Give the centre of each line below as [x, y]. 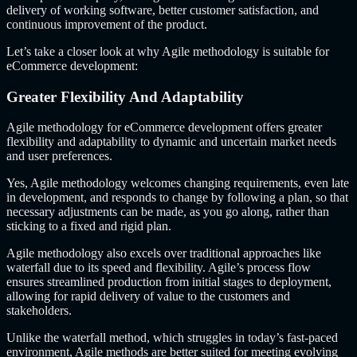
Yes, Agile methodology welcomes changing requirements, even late [178, 183]
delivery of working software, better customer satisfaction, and [163, 10]
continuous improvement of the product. [107, 24]
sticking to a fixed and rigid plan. [89, 226]
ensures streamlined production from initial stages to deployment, [169, 282]
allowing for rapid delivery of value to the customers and [148, 296]
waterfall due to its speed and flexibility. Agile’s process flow [159, 268]
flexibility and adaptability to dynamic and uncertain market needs [171, 142]
